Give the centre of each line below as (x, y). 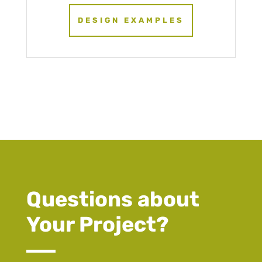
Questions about (113, 199)
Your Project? (97, 225)
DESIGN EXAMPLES (131, 20)
